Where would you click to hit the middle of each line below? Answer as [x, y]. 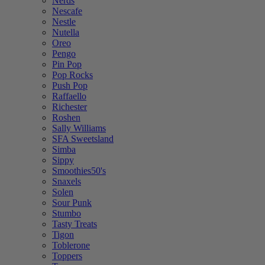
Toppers [67, 256]
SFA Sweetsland [83, 139]
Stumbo [67, 213]
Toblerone [71, 245]
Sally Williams [79, 128]
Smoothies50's [79, 171]
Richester [70, 107]
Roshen [66, 117]
